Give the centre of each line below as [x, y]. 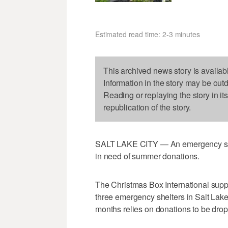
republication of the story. [147, 107]
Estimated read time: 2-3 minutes [148, 34]
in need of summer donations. [148, 156]
